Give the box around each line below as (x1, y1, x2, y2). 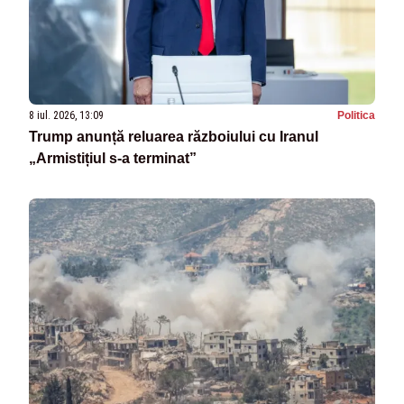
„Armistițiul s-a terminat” (29, 151, 197, 167)
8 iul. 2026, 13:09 (29, 109, 104, 123)
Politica (337, 109, 375, 123)
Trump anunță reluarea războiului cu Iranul (29, 129, 318, 145)
